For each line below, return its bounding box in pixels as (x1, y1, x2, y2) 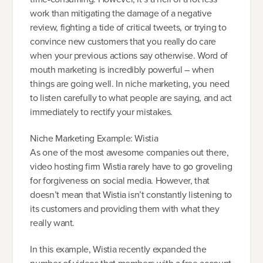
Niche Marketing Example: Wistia (30, 131, 159, 145)
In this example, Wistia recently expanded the (30, 242, 207, 257)
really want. (30, 216, 75, 230)
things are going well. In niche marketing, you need (30, 76, 230, 90)
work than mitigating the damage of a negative (30, 6, 212, 20)
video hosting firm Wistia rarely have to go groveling (30, 160, 232, 173)
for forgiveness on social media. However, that (30, 174, 210, 187)
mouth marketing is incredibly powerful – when (30, 62, 214, 76)
